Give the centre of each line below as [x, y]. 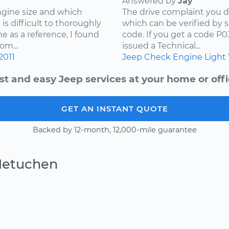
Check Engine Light [185, 57]
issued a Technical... [161, 46]
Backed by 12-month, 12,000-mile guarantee [114, 130]
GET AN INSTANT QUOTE [114, 109]
